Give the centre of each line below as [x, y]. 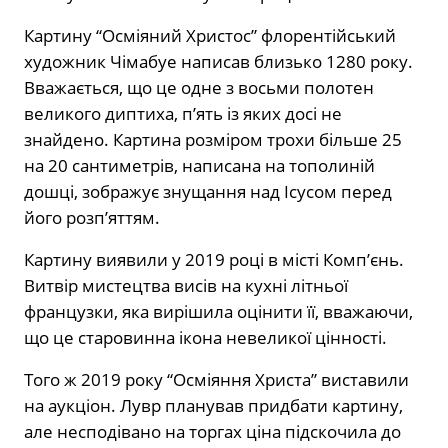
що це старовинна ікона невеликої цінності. [205, 337]
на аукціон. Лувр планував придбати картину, [213, 405]
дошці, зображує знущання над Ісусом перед [208, 191]
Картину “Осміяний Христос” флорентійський [210, 35]
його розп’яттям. [92, 217]
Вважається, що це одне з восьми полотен [199, 87]
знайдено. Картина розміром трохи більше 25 [213, 139]
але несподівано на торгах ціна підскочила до [212, 431]
